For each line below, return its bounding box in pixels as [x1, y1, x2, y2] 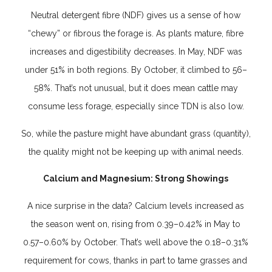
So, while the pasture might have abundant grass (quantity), [21, 128, 251, 138]
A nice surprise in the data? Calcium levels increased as [27, 200, 245, 211]
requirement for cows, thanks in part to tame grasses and [24, 255, 248, 265]
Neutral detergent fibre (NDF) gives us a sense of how [31, 10, 241, 21]
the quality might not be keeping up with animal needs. [28, 146, 243, 157]
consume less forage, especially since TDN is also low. [27, 101, 244, 112]
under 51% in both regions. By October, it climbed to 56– [24, 65, 247, 75]
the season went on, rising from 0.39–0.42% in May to [31, 219, 241, 229]
